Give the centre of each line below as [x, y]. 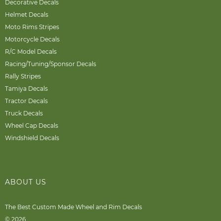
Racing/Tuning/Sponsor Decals [51, 64]
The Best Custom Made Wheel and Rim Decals [74, 207]
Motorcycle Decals [32, 39]
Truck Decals [24, 113]
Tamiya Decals [26, 89]
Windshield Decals [32, 138]
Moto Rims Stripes [32, 27]
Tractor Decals [26, 101]
